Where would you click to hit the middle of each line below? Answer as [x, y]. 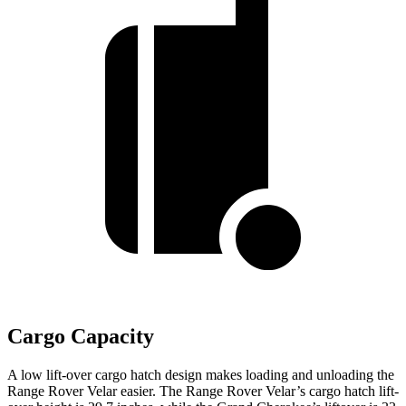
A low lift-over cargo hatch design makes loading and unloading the [201, 375]
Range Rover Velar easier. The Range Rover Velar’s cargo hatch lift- [203, 391]
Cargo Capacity [81, 337]
